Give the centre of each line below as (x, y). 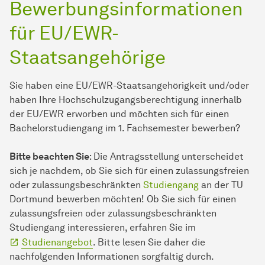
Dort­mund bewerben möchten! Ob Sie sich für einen (123, 199)
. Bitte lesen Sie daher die (149, 243)
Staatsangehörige (88, 57)
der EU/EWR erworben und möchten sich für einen (119, 114)
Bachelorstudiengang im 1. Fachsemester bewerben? (125, 128)
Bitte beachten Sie (49, 157)
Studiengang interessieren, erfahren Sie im (103, 228)
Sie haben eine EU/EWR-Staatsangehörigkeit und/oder (129, 86)
